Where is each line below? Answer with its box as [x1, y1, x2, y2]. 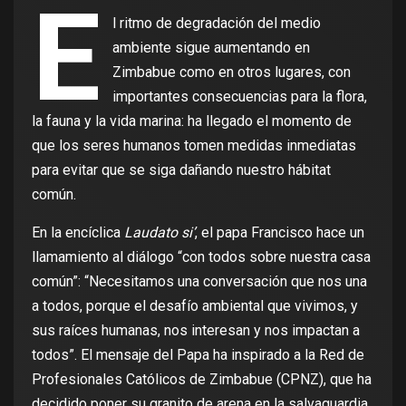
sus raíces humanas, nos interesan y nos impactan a [32, 322, 360, 340]
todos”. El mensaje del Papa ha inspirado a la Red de [32, 346, 364, 364]
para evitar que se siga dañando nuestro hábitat [32, 161, 331, 179]
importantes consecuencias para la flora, [112, 88, 368, 106]
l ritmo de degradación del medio [112, 14, 322, 33]
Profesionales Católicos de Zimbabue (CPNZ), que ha [32, 371, 372, 389]
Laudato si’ [124, 224, 195, 242]
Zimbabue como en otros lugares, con [112, 63, 352, 82]
